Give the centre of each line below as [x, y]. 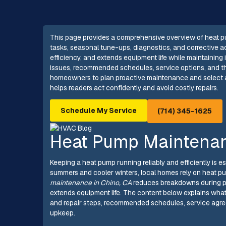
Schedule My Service [98, 111]
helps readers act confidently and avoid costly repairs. [134, 88]
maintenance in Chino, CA [91, 182]
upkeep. [63, 213]
